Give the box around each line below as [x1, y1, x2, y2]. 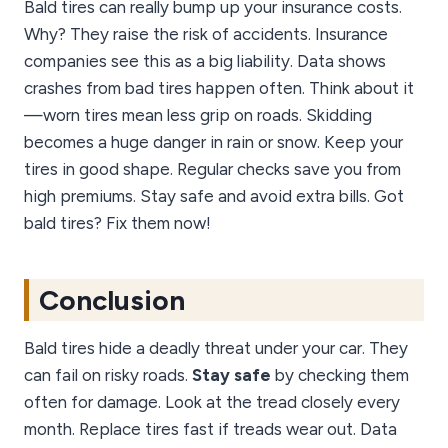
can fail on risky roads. [24, 365, 192, 386]
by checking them [271, 365, 409, 386]
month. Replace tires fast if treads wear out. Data [24, 419, 397, 440]
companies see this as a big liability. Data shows [24, 51, 386, 72]
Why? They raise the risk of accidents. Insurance [24, 24, 388, 45]
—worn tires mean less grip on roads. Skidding [24, 105, 372, 126]
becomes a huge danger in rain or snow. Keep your [24, 132, 403, 153]
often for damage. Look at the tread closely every [24, 392, 400, 413]
